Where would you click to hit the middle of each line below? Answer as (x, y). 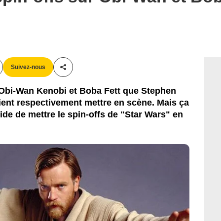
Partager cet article (96, 73)
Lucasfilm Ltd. (29, 20)
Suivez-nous (28, 67)
